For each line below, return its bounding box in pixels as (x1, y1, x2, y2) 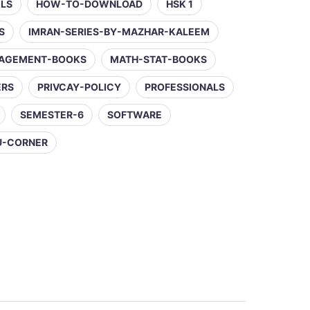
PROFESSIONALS (145, 81, 225, 93)
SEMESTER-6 (20, 109, 84, 120)
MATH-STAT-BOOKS (110, 53, 207, 65)
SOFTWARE (107, 109, 162, 120)
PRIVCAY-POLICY (37, 81, 121, 93)
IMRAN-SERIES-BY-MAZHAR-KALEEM (28, 26, 210, 37)
